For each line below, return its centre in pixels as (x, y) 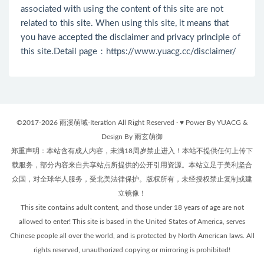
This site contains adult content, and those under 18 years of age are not (132, 207)
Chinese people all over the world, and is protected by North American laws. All (132, 235)
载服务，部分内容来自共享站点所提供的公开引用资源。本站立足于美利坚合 (132, 165)
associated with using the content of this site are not (122, 9)
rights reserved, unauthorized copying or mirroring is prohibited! (132, 250)
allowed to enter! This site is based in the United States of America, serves (132, 221)
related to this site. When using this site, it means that (125, 23)
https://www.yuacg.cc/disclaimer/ (171, 51)
